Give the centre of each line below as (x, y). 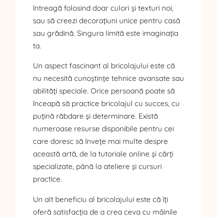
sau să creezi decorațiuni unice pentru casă (107, 21)
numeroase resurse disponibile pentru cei (103, 129)
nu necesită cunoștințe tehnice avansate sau (108, 78)
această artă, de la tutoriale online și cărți (103, 154)
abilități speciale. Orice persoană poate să (104, 91)
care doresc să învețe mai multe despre (101, 141)
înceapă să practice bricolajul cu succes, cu (106, 104)
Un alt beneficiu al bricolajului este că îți (101, 199)
